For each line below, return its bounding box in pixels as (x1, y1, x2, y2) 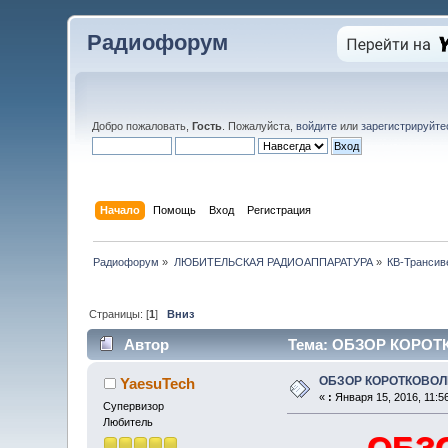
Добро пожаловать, (92, 119, 193, 132)
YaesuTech (119, 375, 195, 393)
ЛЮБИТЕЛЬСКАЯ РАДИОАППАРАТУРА (173, 255, 373, 268)
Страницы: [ (89, 307, 150, 320)
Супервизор (103, 400, 165, 413)
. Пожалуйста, (222, 119, 297, 132)
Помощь (152, 203, 196, 216)
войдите (296, 119, 338, 132)
